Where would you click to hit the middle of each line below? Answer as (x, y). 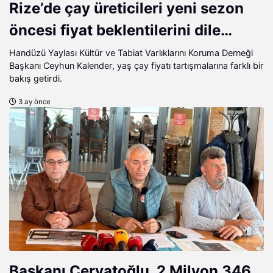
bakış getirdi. (36, 79)
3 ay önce (34, 102)
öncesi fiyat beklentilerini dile (115, 30)
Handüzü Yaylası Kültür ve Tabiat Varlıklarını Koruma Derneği (131, 53)
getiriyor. (42, 52)
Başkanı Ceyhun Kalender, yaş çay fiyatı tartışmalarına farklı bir (136, 66)
